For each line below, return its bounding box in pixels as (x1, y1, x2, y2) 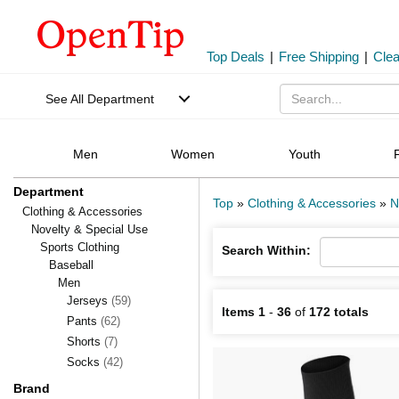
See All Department (45, 92, 154, 106)
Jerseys (67, 294, 111, 307)
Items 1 (222, 305, 265, 319)
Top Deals (207, 49, 265, 64)
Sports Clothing (40, 240, 119, 254)
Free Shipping (279, 49, 359, 64)
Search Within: (222, 243, 311, 257)
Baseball (49, 258, 94, 272)
